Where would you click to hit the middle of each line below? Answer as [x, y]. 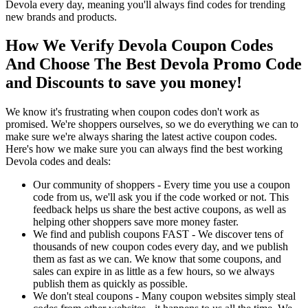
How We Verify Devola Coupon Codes [139, 46]
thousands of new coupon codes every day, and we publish [161, 247]
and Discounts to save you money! [124, 83]
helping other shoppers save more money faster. [136, 222]
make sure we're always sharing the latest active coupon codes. [141, 137]
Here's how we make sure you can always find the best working [144, 149]
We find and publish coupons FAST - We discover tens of [158, 234]
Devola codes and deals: [58, 162]
